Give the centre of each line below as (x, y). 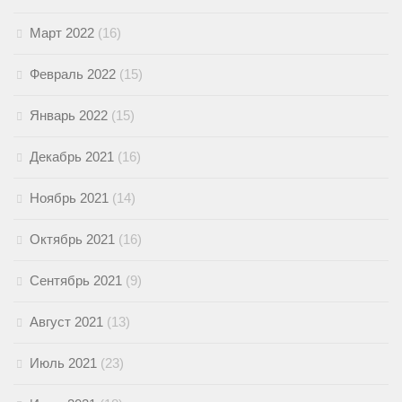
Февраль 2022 (73, 74)
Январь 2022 (69, 116)
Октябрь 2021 (72, 240)
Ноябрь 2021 (69, 198)
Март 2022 (62, 33)
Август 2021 (66, 322)
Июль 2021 (63, 363)
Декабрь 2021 (72, 157)
